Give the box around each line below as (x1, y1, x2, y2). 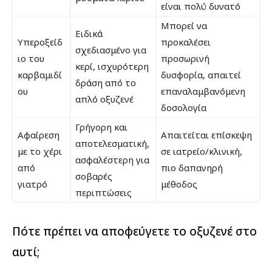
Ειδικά (75, 27, 103, 39)
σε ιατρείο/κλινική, (161, 144, 242, 157)
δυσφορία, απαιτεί (161, 68, 241, 81)
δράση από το (75, 76, 136, 89)
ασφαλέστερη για (75, 153, 149, 166)
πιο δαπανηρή (161, 161, 223, 174)
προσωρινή (161, 52, 209, 64)
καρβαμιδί (18, 68, 62, 81)
